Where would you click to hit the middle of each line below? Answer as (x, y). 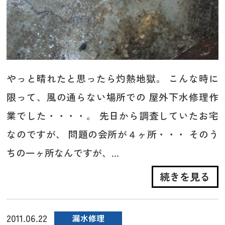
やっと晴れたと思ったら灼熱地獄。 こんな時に (113, 78)
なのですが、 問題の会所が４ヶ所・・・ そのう (113, 134)
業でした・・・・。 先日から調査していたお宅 (113, 116)
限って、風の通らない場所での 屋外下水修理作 (113, 97)
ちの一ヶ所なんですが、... (63, 153)
